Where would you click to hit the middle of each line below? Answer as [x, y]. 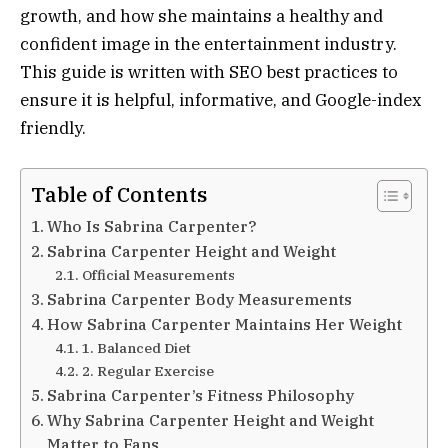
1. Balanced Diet [136, 347]
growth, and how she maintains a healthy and [201, 15]
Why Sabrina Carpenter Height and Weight [211, 419]
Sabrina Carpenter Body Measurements [200, 298]
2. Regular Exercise [147, 370]
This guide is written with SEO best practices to [209, 71]
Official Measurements [158, 274]
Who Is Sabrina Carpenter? [152, 225]
